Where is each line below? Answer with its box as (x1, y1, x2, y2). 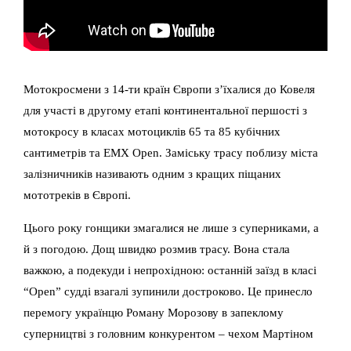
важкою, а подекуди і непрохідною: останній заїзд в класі (24, 263, 317, 277)
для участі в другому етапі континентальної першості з (24, 103, 307, 118)
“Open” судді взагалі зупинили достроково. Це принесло (24, 284, 313, 299)
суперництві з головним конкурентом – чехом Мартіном (24, 327, 313, 341)
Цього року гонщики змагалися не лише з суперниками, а (24, 221, 319, 235)
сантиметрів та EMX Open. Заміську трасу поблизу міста (24, 146, 318, 160)
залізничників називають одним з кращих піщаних (24, 167, 281, 181)
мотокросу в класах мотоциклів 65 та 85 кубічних (24, 125, 280, 139)
